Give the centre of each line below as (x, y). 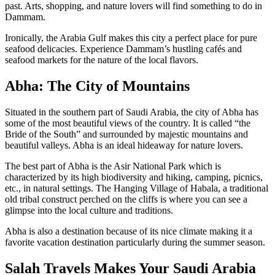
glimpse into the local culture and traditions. (89, 211)
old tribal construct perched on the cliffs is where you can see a (126, 199)
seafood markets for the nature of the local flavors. (102, 60)
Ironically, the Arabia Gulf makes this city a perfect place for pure (131, 38)
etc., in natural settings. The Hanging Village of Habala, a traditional (137, 188)
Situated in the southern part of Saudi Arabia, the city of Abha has (132, 112)
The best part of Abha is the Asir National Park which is (113, 166)
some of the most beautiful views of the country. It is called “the (128, 123)
